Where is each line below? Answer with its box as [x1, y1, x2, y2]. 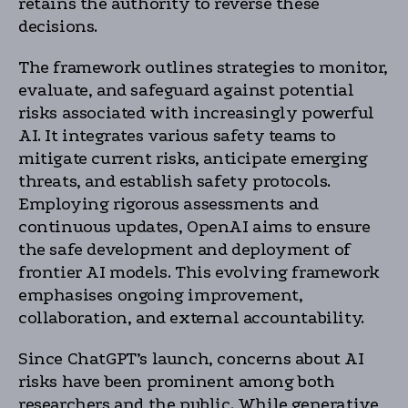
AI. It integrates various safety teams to [18, 126, 336, 146]
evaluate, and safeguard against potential [18, 80, 354, 100]
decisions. [18, 16, 97, 36]
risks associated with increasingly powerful [18, 103, 374, 123]
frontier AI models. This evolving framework [18, 262, 380, 282]
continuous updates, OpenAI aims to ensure [18, 217, 371, 237]
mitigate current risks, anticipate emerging [18, 148, 368, 168]
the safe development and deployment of [18, 240, 351, 260]
